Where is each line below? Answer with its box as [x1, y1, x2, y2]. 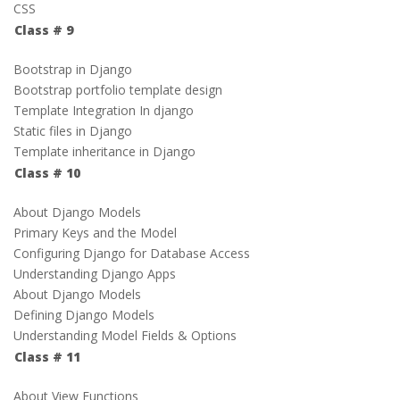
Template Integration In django [13, 102, 194, 119]
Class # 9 [14, 21, 73, 38]
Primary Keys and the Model [13, 224, 177, 241]
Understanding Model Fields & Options [13, 327, 237, 344]
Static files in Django [13, 122, 132, 139]
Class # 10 [14, 164, 80, 181]
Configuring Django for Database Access [13, 245, 250, 262]
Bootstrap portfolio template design [13, 81, 222, 98]
